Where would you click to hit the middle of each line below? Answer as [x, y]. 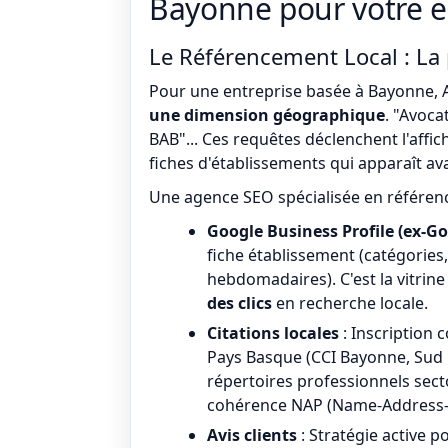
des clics [239, 303]
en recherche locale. [350, 303]
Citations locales [273, 333]
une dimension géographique [267, 115]
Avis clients [252, 435]
